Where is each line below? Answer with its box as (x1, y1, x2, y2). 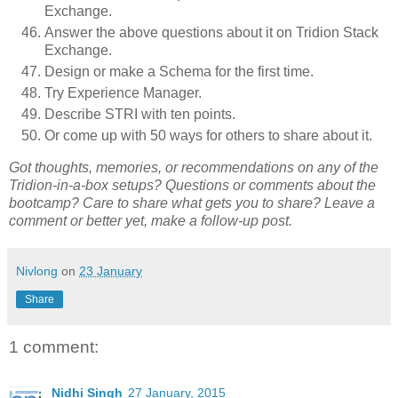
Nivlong (16, 263, 58, 278)
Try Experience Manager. (44, 85, 202, 101)
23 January (79, 263, 142, 278)
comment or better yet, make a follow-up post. (9, 212, 292, 228)
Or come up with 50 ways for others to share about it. (44, 127, 372, 143)
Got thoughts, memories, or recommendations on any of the (9, 159, 378, 175)
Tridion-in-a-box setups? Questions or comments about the (9, 177, 376, 193)
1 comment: (9, 337, 99, 356)
